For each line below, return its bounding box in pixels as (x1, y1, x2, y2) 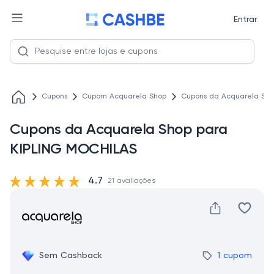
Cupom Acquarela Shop (82, 93, 166, 100)
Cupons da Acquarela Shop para (10, 122, 228, 137)
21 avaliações (108, 177, 155, 185)
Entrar (233, 15, 257, 24)
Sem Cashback (39, 251, 102, 260)
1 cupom (217, 251, 252, 260)
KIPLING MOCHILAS (10, 142, 137, 157)
